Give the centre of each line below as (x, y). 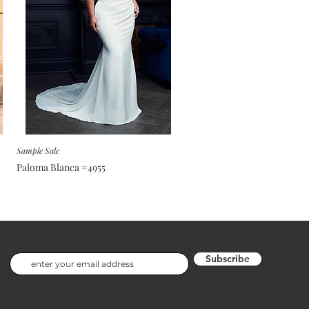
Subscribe (228, 258)
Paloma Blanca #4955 (61, 167)
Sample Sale (38, 150)
